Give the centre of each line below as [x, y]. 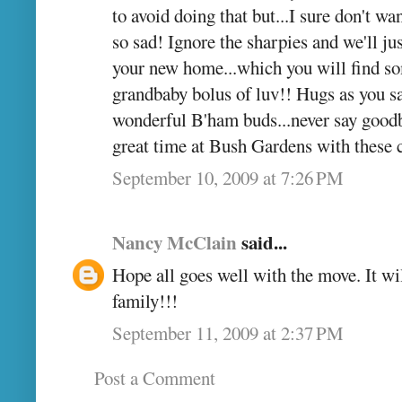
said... [262, 242]
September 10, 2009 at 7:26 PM [228, 177]
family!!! [145, 300]
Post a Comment [155, 377]
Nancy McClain [175, 242]
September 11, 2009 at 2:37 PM [228, 332]
